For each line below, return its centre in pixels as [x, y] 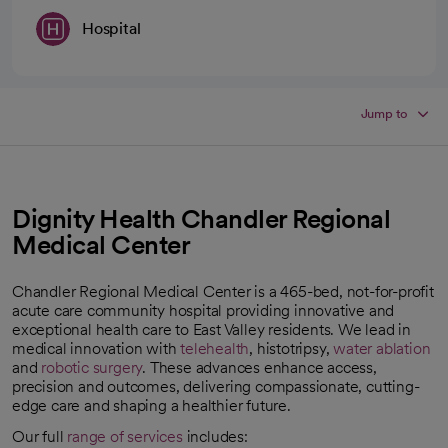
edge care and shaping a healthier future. [151, 405]
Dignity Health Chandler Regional [201, 218]
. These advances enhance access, [259, 367]
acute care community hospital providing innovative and [203, 310]
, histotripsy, [291, 348]
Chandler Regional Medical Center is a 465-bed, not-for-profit [223, 291]
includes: [215, 436]
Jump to [384, 113]
